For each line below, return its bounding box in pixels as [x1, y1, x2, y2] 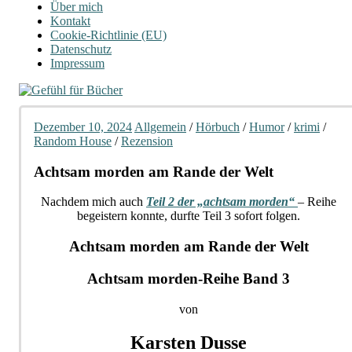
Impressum [50, 57, 104, 70]
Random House [34, 134, 112, 148]
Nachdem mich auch [41, 195, 146, 209]
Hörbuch [196, 120, 240, 134]
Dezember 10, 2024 [34, 120, 132, 134]
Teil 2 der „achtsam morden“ [146, 195, 298, 209]
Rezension [121, 134, 173, 148]
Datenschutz [50, 42, 112, 56]
